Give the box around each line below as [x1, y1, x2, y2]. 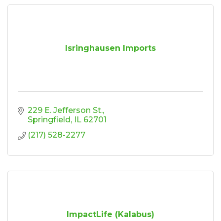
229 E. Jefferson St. [28, 105, 103, 115]
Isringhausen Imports [65, 43, 156, 53]
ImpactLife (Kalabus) [67, 209, 154, 219]
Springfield [28, 114, 71, 124]
